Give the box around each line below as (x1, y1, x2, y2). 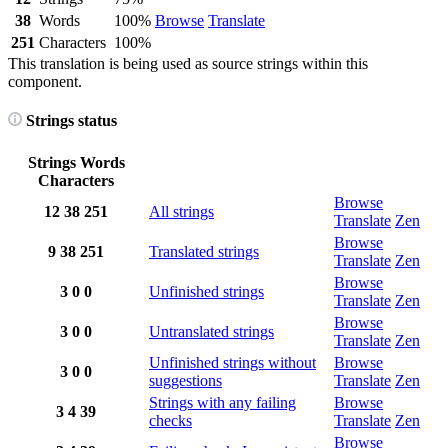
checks (149, 412, 192, 430)
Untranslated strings (149, 323, 274, 341)
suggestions (149, 372, 222, 390)
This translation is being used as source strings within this (8, 54, 368, 72)
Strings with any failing (149, 394, 296, 412)
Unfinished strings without (149, 354, 316, 372)
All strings (149, 203, 214, 221)
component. (8, 72, 82, 90)
